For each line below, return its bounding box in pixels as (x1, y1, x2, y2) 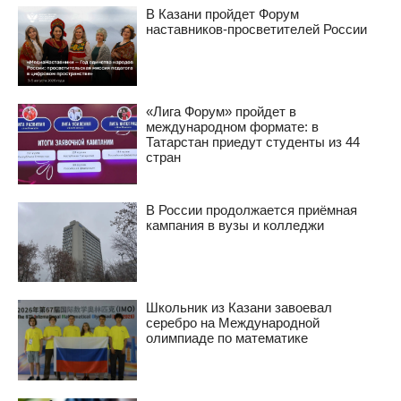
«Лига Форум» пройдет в (145, 104, 296, 120)
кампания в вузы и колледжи (145, 217, 324, 233)
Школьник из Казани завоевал (145, 300, 332, 316)
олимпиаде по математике (145, 330, 308, 346)
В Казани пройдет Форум (145, 5, 299, 21)
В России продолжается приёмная (145, 201, 357, 218)
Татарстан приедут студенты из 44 (145, 134, 360, 150)
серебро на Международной (145, 315, 320, 331)
